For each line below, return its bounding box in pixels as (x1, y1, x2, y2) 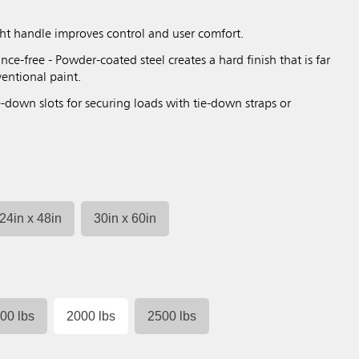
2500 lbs (147, 309, 197, 323)
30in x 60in (94, 212, 157, 226)
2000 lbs (67, 309, 116, 323)
